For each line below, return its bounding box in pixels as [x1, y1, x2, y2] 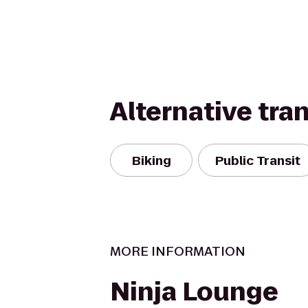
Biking [131, 151, 171, 169]
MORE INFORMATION [110, 243, 245, 260]
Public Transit [215, 151, 300, 169]
